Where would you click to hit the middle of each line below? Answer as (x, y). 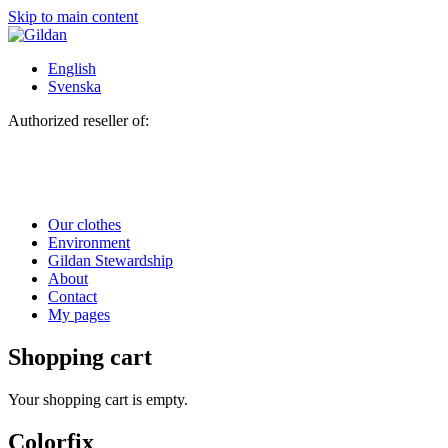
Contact (72, 296)
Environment (89, 242)
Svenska (74, 86)
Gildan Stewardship (110, 260)
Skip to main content (73, 16)
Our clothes (84, 224)
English (72, 68)
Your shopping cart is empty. (98, 399)
